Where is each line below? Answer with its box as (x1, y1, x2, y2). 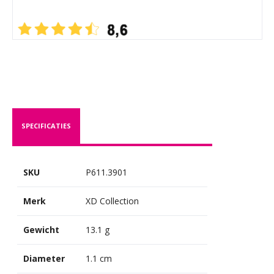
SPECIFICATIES (21, 120, 71, 130)
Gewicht (23, 223, 59, 235)
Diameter (23, 252, 65, 264)
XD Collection (85, 194, 139, 207)
